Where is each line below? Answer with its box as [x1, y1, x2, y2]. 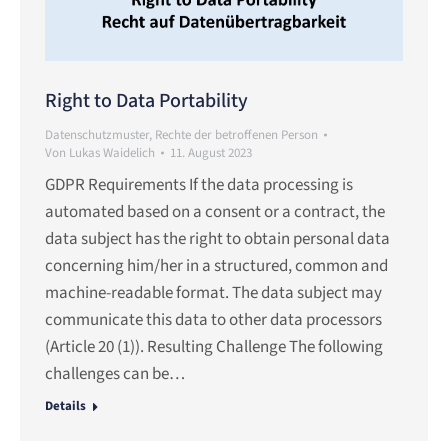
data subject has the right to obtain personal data [45, 227, 390, 252]
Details [45, 397, 86, 416]
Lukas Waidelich [69, 144, 155, 163]
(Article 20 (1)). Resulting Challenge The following [45, 335, 383, 360]
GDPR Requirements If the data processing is [45, 173, 353, 198]
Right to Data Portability [45, 87, 248, 116]
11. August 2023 [170, 144, 252, 163]
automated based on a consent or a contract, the [45, 200, 385, 225]
